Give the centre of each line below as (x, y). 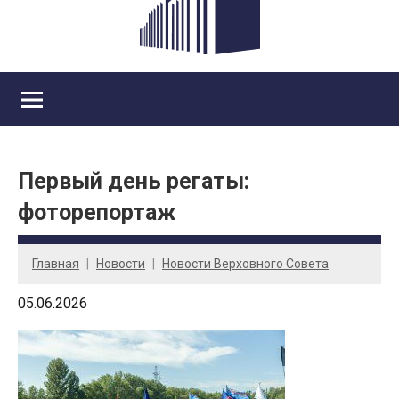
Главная (56, 263)
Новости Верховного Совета (245, 263)
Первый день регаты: (134, 182)
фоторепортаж (97, 213)
